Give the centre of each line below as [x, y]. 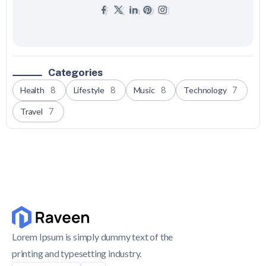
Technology [205, 90]
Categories [75, 72]
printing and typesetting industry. [77, 254]
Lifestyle [89, 90]
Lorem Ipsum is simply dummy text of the [93, 237]
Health [32, 90]
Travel [31, 112]
